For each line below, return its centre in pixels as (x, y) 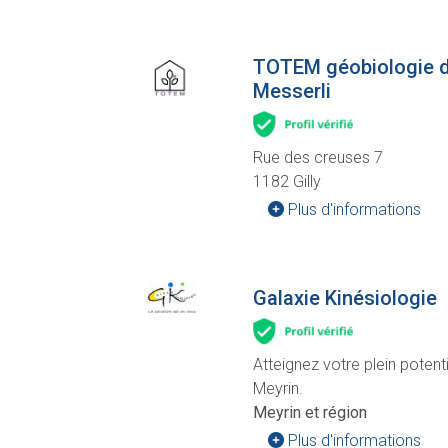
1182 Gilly (287, 182)
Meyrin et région (310, 413)
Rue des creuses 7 (318, 158)
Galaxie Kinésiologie (345, 298)
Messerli (292, 90)
